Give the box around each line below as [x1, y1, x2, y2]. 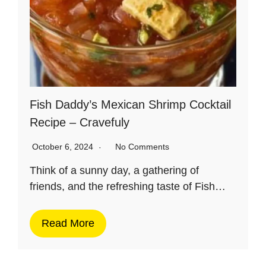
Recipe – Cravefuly [30, 115, 129, 129]
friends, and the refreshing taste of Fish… [30, 180, 226, 192]
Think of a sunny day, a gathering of [30, 164, 199, 176]
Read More [42, 217, 94, 229]
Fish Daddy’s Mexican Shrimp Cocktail [30, 97, 231, 111]
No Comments [115, 141, 169, 151]
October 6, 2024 [32, 141, 96, 151]
